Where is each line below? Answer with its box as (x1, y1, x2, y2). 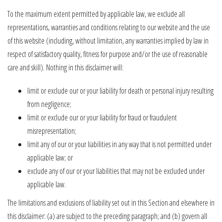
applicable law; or (27, 152, 73, 163)
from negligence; (27, 99, 71, 110)
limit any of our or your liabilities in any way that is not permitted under (27, 139, 212, 150)
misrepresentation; (27, 125, 76, 136)
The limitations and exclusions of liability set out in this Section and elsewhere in (7, 197, 215, 208)
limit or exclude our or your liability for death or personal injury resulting (27, 85, 214, 96)
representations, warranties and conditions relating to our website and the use (7, 22, 210, 33)
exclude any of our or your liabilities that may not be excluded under (27, 166, 205, 176)
